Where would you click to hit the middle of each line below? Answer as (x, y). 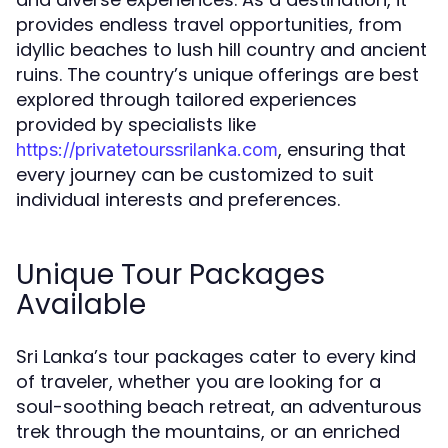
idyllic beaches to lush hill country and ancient (221, 49)
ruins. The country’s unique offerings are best (217, 74)
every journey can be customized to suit (195, 174)
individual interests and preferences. (178, 199)
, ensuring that (342, 149)
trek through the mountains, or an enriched (208, 431)
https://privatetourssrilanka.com (147, 149)
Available (81, 304)
